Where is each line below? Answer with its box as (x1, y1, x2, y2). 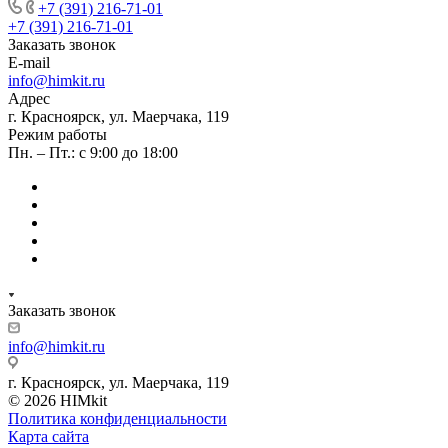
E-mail (8, 53, 50, 71)
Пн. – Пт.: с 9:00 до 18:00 (8, 143, 178, 161)
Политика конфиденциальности (8, 409, 227, 427)
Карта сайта (8, 427, 89, 445)
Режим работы (8, 125, 107, 143)
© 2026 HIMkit (8, 391, 107, 409)
